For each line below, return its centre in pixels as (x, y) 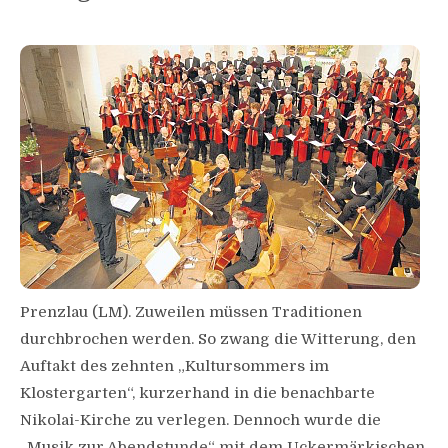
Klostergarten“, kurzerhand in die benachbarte (197, 393)
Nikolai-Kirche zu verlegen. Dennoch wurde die (200, 420)
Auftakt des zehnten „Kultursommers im (174, 366)
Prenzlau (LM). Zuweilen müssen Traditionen (191, 312)
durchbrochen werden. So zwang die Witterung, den (218, 339)
